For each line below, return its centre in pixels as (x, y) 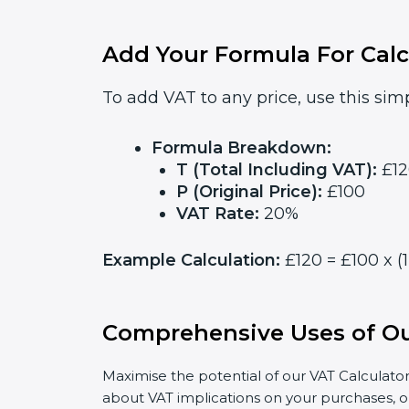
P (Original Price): (249, 192)
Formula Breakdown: (241, 148)
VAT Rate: (218, 214)
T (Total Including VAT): (277, 170)
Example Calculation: (191, 260)
